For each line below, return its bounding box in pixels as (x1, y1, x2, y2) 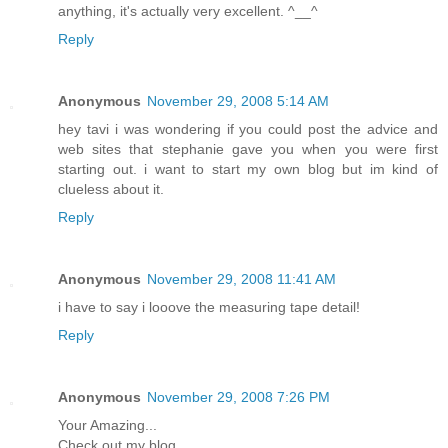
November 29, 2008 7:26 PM (147, 388, 330, 405)
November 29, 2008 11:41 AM (147, 270, 336, 287)
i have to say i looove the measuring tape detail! (58, 298, 360, 315)
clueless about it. (58, 180, 164, 197)
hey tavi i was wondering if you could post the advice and (58, 120, 438, 137)
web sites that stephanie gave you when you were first (58, 140, 438, 157)
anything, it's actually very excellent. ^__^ (58, 2, 318, 19)
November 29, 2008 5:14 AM (147, 92, 329, 109)
